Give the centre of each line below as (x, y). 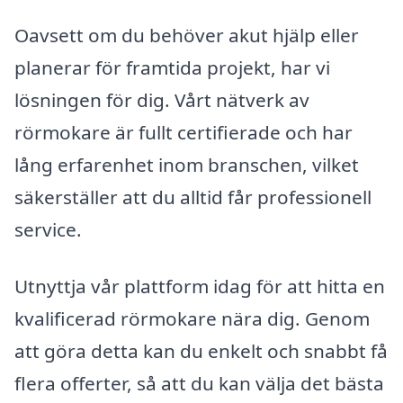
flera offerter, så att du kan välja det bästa (199, 384)
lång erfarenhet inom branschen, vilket (187, 164)
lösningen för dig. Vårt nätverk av (162, 99)
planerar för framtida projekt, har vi (172, 67)
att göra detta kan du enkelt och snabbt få (201, 351)
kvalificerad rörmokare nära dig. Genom (192, 319)
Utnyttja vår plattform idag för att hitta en (200, 287)
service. (48, 229)
